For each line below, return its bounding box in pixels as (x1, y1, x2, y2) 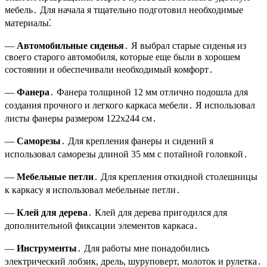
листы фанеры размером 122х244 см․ (5, 113, 157, 123)
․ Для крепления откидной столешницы (94, 171, 257, 182)
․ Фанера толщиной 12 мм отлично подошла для (49, 86, 248, 97)
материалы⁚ (5, 17, 51, 28)
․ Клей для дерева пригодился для (88, 207, 227, 218)
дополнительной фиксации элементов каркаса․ (5, 220, 198, 231)
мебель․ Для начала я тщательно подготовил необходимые (5, 4, 243, 15)
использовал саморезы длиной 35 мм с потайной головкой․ (5, 148, 248, 159)
